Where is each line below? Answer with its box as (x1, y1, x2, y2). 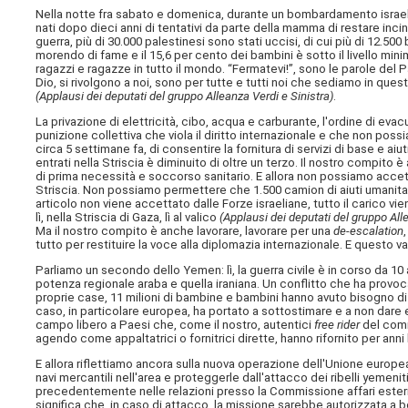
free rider (314, 317, 361, 331)
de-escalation (333, 223, 404, 238)
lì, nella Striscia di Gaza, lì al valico (36, 209, 220, 224)
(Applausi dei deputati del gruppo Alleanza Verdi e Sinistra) (36, 88, 334, 103)
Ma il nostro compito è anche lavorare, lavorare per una (36, 223, 334, 238)
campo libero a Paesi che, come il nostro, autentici (36, 317, 315, 331)
